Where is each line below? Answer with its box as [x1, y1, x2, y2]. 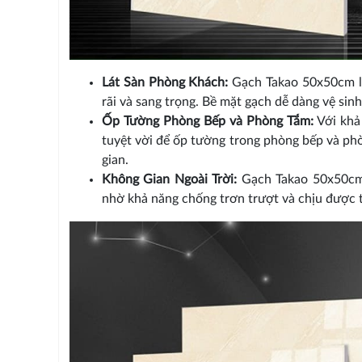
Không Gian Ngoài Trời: [101, 173, 238, 187]
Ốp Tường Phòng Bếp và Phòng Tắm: [101, 115, 314, 128]
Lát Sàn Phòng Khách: [101, 76, 229, 90]
